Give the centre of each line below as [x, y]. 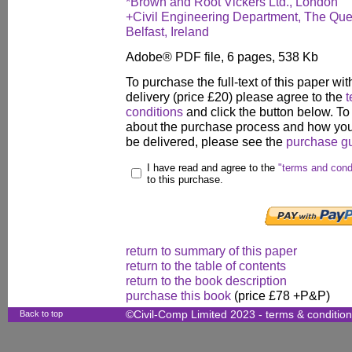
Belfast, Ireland [167, 31]
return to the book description [206, 280]
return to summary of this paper [211, 251]
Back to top [41, 313]
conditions [154, 112]
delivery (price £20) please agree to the [236, 97]
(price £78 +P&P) [280, 295]
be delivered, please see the [206, 141]
